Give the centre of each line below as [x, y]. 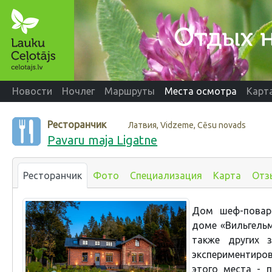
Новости [32, 91]
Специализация [166, 175]
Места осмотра [201, 91]
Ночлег [78, 91]
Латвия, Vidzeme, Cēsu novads [187, 125]
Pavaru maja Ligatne [103, 140]
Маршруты [130, 91]
